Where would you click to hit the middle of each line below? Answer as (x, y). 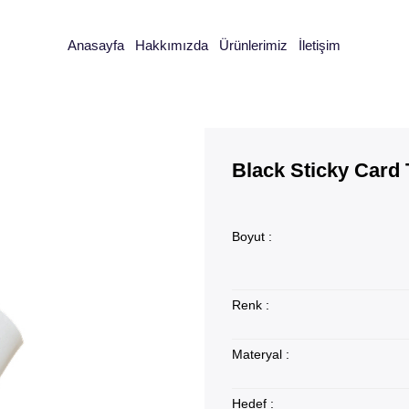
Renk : (250, 305)
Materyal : (260, 354)
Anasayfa (96, 45)
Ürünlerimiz (254, 45)
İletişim (320, 45)
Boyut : (252, 236)
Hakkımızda (172, 45)
